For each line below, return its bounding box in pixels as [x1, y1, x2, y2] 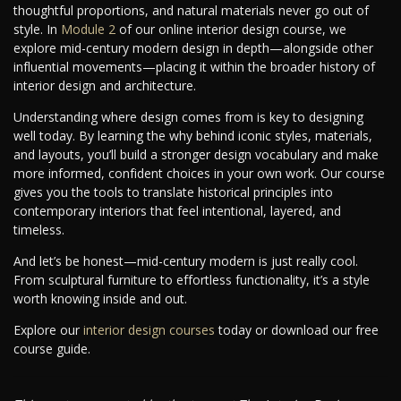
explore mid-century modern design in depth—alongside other [13, 39, 373, 57]
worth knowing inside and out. [13, 290, 187, 308]
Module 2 [61, 21, 115, 38]
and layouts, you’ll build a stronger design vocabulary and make [13, 146, 379, 164]
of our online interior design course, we [115, 21, 346, 38]
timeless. [13, 221, 64, 239]
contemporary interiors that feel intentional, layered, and [13, 202, 341, 220]
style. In [13, 21, 61, 38]
